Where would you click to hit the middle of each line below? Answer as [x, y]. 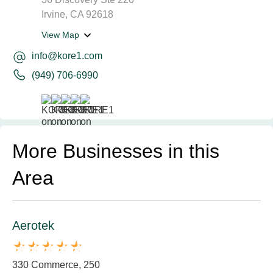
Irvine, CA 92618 [77, 14]
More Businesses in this [116, 151]
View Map [60, 35]
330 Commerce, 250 [56, 265]
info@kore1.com [67, 56]
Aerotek [33, 225]
